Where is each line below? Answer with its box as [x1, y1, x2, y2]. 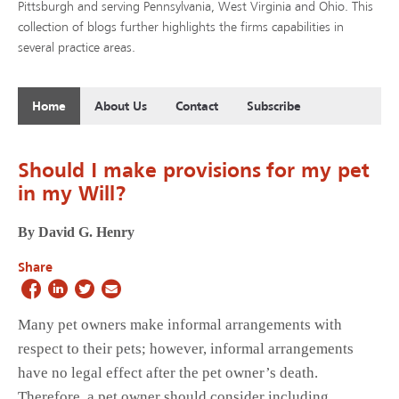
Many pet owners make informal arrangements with [18, 316, 342, 334]
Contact [175, 102, 218, 114]
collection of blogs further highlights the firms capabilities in [18, 21, 344, 35]
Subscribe [247, 102, 301, 114]
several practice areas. [18, 42, 135, 55]
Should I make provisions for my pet [18, 162, 370, 183]
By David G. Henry [18, 224, 134, 240]
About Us [94, 102, 147, 114]
